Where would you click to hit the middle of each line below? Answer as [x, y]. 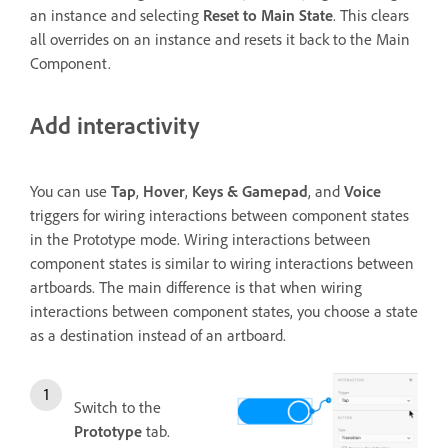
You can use [70, 190]
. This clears [371, 14]
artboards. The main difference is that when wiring [196, 286]
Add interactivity [114, 124]
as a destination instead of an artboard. [158, 334]
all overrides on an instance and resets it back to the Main [220, 38]
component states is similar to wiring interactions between [222, 262]
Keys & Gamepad [250, 190]
